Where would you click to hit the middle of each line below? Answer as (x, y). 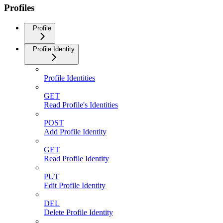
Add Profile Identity (75, 132)
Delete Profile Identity (78, 213)
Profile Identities (69, 78)
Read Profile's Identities (81, 105)
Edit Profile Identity (75, 186)
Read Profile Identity (76, 159)
